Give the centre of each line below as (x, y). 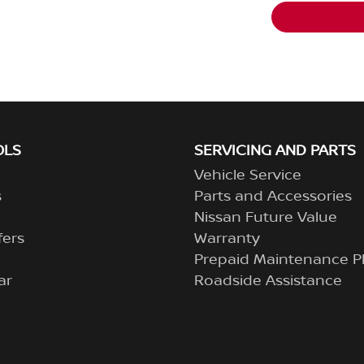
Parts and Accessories (273, 197)
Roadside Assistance (268, 281)
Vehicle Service (248, 175)
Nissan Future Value (266, 218)
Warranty (227, 239)
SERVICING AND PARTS (275, 151)
